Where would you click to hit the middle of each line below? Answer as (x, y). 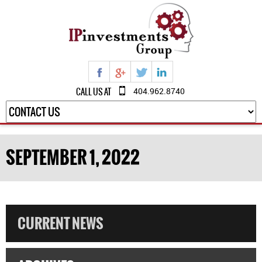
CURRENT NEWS (61, 223)
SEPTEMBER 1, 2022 (73, 158)
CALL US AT (93, 92)
